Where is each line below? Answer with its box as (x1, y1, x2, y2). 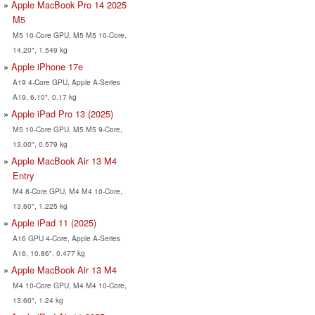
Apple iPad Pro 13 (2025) (11, 106, 113, 120)
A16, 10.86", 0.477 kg (12, 247, 85, 258)
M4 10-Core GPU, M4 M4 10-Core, (12, 279, 127, 290)
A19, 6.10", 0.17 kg (12, 91, 77, 102)
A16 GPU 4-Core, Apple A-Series (12, 232, 120, 243)
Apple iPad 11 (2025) (11, 215, 96, 229)
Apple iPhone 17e (11, 59, 83, 73)
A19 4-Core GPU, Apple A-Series (12, 76, 120, 87)
